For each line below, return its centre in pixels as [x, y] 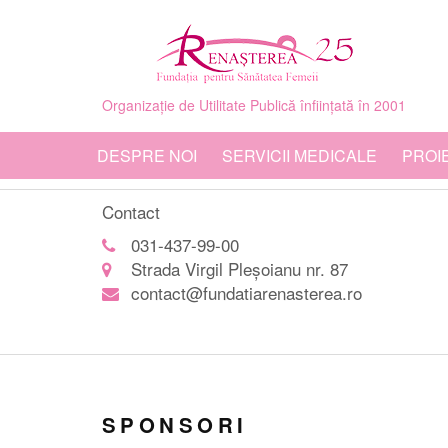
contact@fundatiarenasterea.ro [246, 292]
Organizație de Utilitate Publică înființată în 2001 [254, 105]
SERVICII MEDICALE [299, 155]
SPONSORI [175, 424]
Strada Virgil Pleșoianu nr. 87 [239, 268]
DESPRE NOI [147, 155]
